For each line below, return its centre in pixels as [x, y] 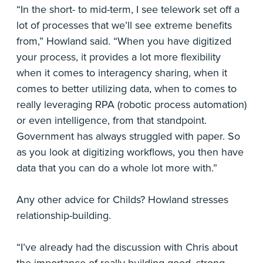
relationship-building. [64, 215]
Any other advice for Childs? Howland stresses [122, 200]
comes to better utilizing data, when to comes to [127, 89]
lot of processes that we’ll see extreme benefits [124, 25]
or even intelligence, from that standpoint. [112, 120]
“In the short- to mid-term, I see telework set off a [128, 9]
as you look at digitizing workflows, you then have [130, 152]
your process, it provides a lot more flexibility [119, 57]
